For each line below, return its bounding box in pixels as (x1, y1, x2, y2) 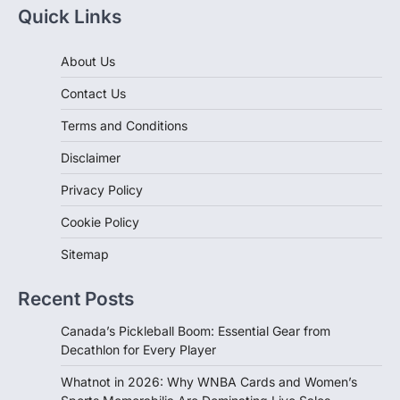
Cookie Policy (61, 214, 139, 230)
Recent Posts (18, 287, 134, 311)
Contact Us (61, 86, 126, 102)
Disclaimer (61, 150, 121, 166)
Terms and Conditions (61, 118, 187, 134)
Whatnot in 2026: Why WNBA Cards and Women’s (61, 374, 357, 390)
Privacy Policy (61, 182, 143, 198)
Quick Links (18, 5, 121, 29)
